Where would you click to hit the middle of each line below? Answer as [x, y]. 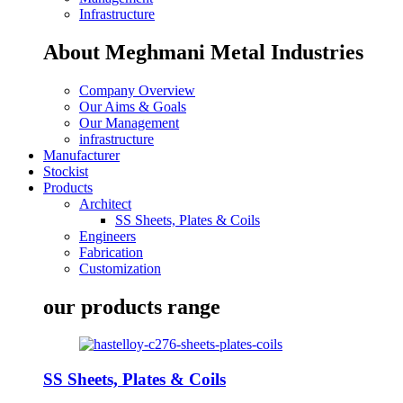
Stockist [66, 171]
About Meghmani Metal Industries [203, 52]
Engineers [107, 236]
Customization [120, 268]
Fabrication [111, 252]
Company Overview [137, 90]
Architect [105, 203]
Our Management [129, 122]
